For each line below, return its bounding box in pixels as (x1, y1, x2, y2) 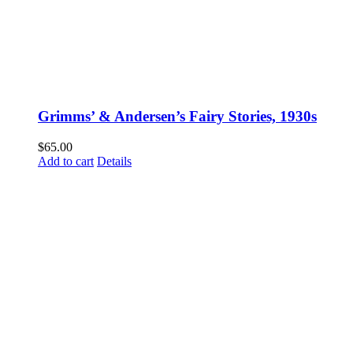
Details (97, 154, 132, 168)
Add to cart (38, 154, 94, 168)
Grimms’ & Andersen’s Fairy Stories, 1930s (38, 108, 317, 125)
